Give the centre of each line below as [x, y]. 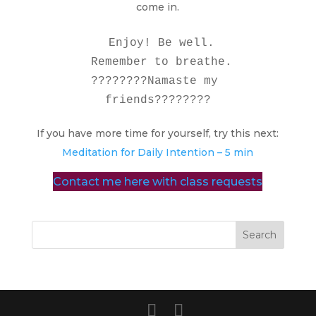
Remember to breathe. [84, 62]
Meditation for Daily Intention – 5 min [158, 152]
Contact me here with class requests [158, 181]
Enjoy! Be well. [101, 43]
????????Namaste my [154, 81]
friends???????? [158, 100]
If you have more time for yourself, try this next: [158, 133]
